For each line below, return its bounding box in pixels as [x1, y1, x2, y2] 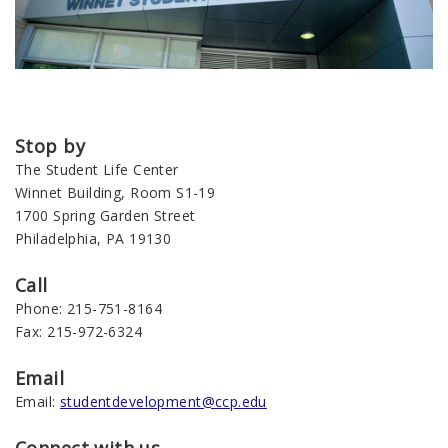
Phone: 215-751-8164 [15, 299, 162, 319]
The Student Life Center [15, 160, 179, 180]
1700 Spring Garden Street [15, 206, 196, 226]
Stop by [15, 134, 85, 159]
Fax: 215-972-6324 [15, 322, 143, 342]
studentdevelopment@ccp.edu [59, 392, 267, 412]
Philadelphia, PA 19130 [15, 229, 172, 249]
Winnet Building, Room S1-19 [15, 183, 216, 203]
